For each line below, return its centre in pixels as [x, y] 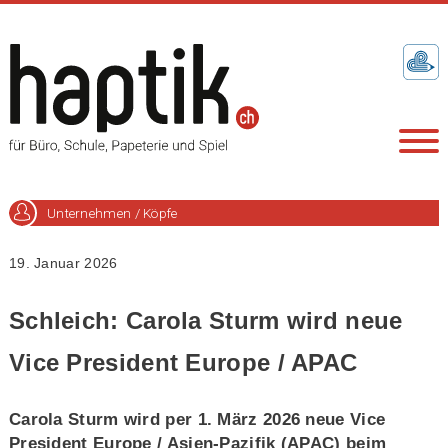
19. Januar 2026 [63, 263]
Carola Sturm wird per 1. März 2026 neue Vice [197, 419]
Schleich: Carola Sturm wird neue [205, 320]
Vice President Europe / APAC [183, 362]
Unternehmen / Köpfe [112, 213]
